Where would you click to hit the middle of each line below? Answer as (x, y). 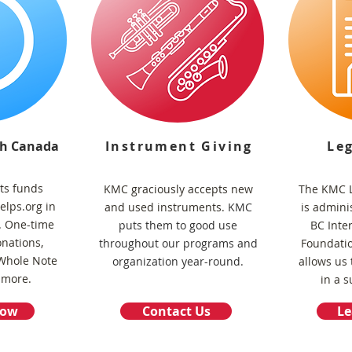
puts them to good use (178, 225)
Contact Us (176, 311)
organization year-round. (178, 261)
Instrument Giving (179, 146)
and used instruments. (166, 207)
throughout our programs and (178, 243)
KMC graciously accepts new (178, 189)
